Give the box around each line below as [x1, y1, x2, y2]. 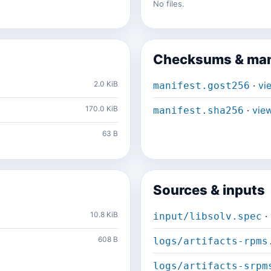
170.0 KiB [85, 104, 118, 113]
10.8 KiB [90, 210, 118, 219]
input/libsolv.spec [153, 211, 262, 222]
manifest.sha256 [153, 105, 244, 116]
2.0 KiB [94, 79, 118, 88]
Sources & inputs [153, 182, 265, 198]
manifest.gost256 [153, 80, 250, 91]
